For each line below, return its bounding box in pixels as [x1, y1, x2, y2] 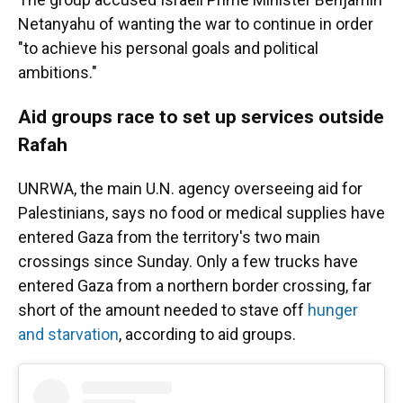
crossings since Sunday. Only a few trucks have [18, 252, 358, 271]
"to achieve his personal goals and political [18, 39, 318, 58]
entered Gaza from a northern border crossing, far [18, 276, 372, 295]
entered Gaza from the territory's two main [18, 228, 320, 246]
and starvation [18, 325, 119, 344]
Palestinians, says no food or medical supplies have [18, 203, 385, 222]
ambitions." [18, 63, 97, 82]
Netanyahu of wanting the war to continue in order [18, 14, 373, 33]
